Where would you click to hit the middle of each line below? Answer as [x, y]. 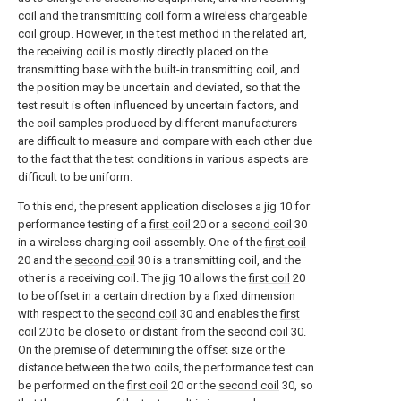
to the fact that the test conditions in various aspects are [163, 159]
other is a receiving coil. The [90, 278]
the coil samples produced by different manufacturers [158, 123]
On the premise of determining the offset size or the [151, 350]
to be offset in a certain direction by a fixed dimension [157, 296]
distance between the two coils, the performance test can [166, 367]
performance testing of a [84, 224]
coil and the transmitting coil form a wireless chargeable [162, 16]
